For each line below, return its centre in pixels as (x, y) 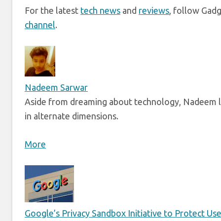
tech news (100, 11)
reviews (154, 11)
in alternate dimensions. (72, 116)
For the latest (53, 11)
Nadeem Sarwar (56, 88)
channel (40, 25)
